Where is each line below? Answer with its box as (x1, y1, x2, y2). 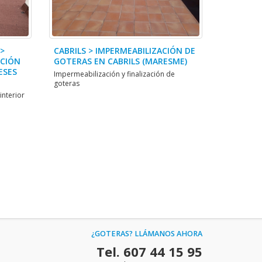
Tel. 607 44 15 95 (96, 243, 202, 260)
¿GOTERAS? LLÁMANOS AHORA (91, 229, 202, 239)
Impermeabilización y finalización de (53, 69, 175, 80)
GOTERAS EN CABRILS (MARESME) (53, 56, 187, 67)
